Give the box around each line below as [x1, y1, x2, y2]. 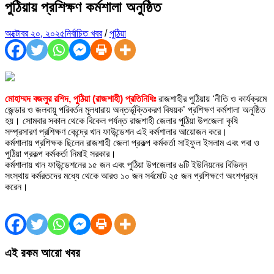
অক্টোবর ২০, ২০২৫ [5, 28, 65, 39]
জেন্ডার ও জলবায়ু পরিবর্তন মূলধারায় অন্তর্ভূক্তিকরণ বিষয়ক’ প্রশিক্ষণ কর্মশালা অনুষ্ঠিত [5, 104, 265, 115]
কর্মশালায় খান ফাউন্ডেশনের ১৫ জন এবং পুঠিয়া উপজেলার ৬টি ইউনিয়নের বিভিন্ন [5, 159, 247, 170]
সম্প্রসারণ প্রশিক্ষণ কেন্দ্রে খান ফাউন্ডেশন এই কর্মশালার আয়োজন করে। [5, 126, 228, 137]
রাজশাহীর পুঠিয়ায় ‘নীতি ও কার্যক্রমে [158, 93, 267, 104]
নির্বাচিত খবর [65, 28, 102, 39]
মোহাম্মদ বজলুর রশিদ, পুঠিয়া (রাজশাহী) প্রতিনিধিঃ [5, 93, 156, 104]
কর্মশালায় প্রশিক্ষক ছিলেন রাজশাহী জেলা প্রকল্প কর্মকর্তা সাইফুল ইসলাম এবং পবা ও [5, 137, 259, 148]
